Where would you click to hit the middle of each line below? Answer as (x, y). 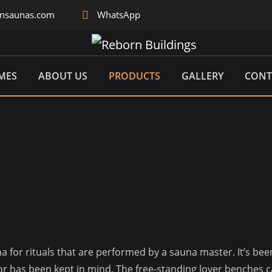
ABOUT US (63, 76)
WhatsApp (119, 15)
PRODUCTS (134, 76)
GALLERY (202, 76)
